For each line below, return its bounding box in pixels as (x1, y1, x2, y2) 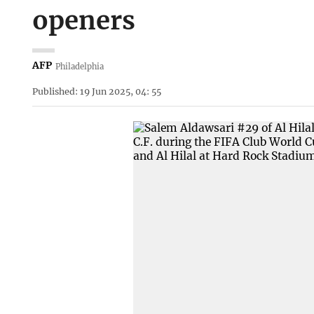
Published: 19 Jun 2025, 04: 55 (32, 86, 161, 97)
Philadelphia (55, 61, 104, 71)
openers (32, 4, 135, 37)
